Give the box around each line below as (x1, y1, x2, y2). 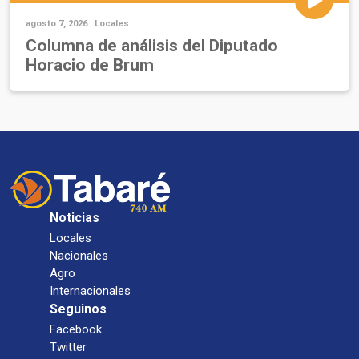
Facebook (50, 322, 102, 337)
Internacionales (50, 284, 131, 299)
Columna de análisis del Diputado (26, 36, 278, 56)
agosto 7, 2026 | (26, 18, 95, 30)
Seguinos (50, 301, 107, 317)
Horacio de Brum (26, 55, 154, 75)
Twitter (50, 340, 87, 355)
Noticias (50, 210, 99, 226)
